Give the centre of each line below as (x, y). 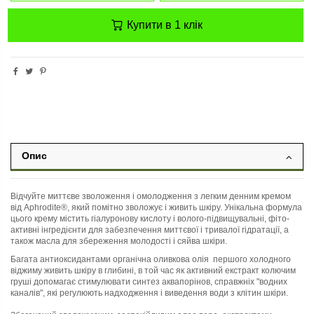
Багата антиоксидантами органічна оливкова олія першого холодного (151, 259)
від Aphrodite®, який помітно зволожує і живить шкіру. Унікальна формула (156, 208)
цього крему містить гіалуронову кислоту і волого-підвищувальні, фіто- (150, 219)
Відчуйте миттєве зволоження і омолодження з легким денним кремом (151, 197)
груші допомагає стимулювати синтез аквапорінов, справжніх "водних (149, 281)
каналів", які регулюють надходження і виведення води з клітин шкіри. (149, 293)
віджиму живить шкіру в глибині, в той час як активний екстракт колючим (153, 270)
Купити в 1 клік (164, 25)
